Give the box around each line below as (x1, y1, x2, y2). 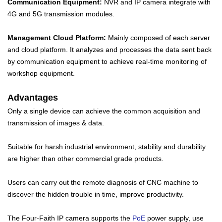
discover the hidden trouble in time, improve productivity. (7, 190, 184, 198)
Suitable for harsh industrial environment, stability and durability (7, 143, 206, 151)
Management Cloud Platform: (7, 34, 106, 42)
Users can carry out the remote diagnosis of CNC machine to (7, 178, 198, 186)
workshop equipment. (7, 69, 75, 77)
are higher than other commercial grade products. (7, 155, 164, 163)
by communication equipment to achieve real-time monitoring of (7, 57, 207, 65)
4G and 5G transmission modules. (7, 10, 114, 18)
